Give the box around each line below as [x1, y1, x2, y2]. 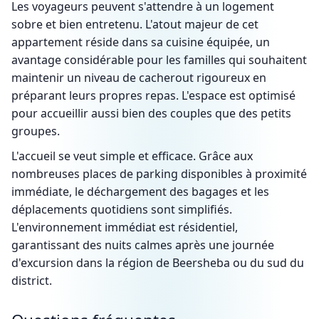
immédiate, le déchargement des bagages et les [11, 184, 269, 199]
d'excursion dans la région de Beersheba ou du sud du [11, 255, 304, 271]
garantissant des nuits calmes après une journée [11, 237, 274, 253]
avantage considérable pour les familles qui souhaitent [11, 52, 307, 68]
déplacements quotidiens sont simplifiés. [11, 202, 232, 217]
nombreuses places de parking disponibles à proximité [11, 166, 307, 182]
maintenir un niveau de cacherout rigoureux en [11, 70, 266, 85]
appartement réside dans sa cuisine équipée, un [11, 34, 270, 50]
